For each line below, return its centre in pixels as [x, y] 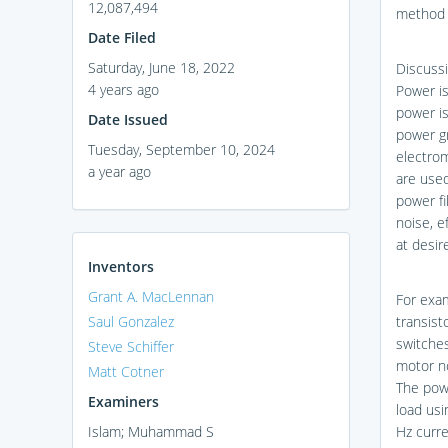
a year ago [119, 171]
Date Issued [128, 119]
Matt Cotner [126, 371]
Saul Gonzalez [131, 321]
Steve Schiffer [131, 346]
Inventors [121, 266]
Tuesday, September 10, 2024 [181, 149]
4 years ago [123, 89]
